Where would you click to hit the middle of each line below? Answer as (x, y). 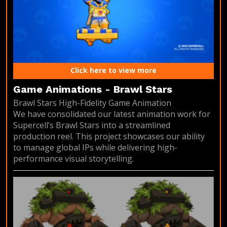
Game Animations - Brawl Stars (93, 89)
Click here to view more (113, 70)
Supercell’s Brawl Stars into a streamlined (92, 125)
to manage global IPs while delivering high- (95, 148)
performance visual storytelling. (73, 159)
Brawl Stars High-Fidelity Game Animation (92, 103)
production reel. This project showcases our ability (109, 137)
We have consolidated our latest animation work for (112, 114)
